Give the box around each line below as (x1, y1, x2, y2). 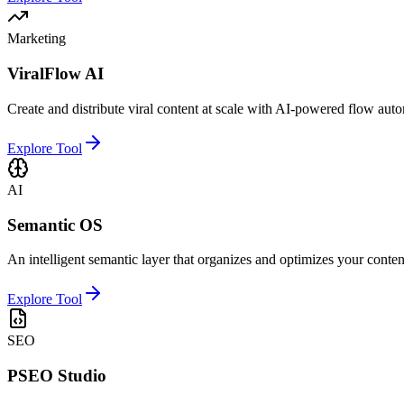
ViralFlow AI (7, 64, 104, 84)
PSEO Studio (7, 366, 106, 386)
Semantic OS (7, 215, 103, 234)
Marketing (7, 31, 66, 47)
